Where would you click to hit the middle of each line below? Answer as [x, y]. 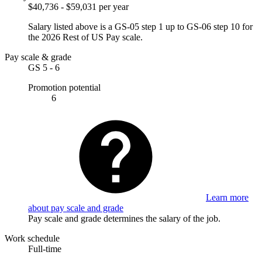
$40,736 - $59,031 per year [78, 6]
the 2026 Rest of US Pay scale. [85, 37]
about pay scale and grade [76, 208]
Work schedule [32, 238]
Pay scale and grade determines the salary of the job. [124, 218]
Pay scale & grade [38, 57]
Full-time [45, 249]
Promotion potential [64, 87]
